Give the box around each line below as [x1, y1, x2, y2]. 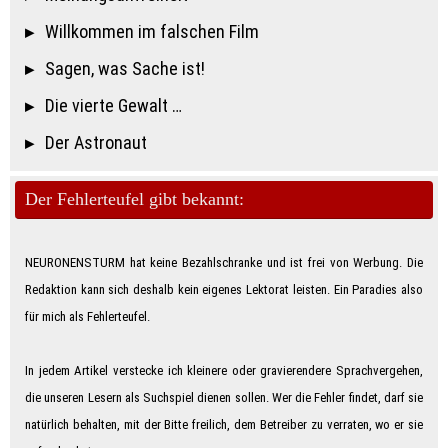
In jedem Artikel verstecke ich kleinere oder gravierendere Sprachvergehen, [25, 363, 423, 379]
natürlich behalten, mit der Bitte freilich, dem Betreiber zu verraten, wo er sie [25, 417, 423, 433]
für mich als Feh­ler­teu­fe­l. [25, 309, 150, 325]
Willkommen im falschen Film [44, 21, 259, 43]
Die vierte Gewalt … [44, 95, 182, 117]
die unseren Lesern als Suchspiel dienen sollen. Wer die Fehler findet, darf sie [25, 390, 423, 406]
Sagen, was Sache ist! [44, 58, 205, 80]
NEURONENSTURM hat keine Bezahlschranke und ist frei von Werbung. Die [25, 255, 423, 271]
